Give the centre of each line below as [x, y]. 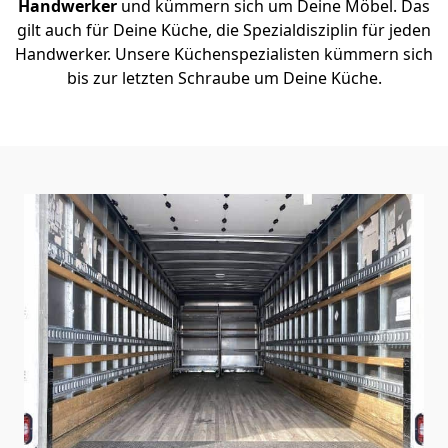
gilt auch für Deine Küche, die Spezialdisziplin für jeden [224, 29]
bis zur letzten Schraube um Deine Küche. [224, 77]
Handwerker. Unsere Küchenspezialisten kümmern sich [224, 53]
